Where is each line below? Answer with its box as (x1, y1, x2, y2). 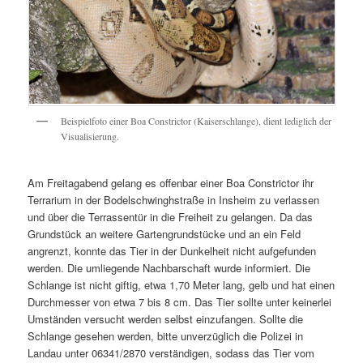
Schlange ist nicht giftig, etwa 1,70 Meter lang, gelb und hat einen (28, 277, 335, 293)
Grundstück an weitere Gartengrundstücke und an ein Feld (28, 226, 301, 242)
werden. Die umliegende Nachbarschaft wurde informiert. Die (28, 260, 311, 276)
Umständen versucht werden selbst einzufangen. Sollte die (28, 311, 304, 327)
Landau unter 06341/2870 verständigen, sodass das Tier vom (28, 345, 315, 361)
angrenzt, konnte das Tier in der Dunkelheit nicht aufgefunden (28, 243, 317, 259)
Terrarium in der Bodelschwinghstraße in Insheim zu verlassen (28, 192, 320, 208)
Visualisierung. (60, 129, 119, 143)
